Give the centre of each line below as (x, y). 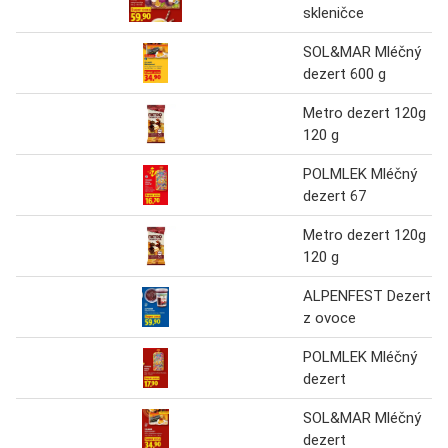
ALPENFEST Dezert (367, 295)
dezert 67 (334, 195)
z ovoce (329, 317)
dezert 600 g (344, 73)
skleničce (333, 12)
